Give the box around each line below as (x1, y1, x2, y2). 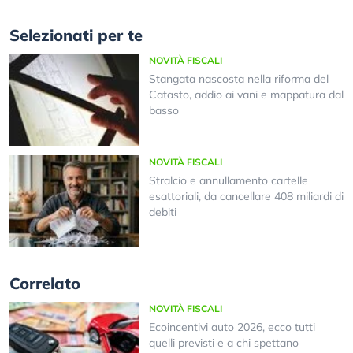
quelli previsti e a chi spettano (148, 336, 299, 351)
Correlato (9, 273, 80, 294)
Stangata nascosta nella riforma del (148, 72, 329, 87)
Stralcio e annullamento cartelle (148, 173, 308, 188)
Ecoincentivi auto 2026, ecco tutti (148, 320, 315, 335)
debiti (148, 204, 176, 219)
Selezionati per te (9, 25, 143, 46)
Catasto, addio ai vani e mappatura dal (148, 87, 344, 102)
